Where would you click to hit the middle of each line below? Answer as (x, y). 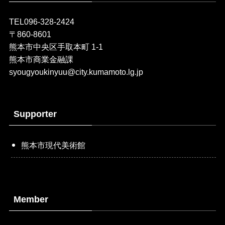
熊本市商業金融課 (41, 59)
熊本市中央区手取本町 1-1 (56, 46)
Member (31, 200)
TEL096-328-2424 (41, 21)
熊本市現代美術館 (53, 145)
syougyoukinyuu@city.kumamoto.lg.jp (76, 72)
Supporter (35, 114)
